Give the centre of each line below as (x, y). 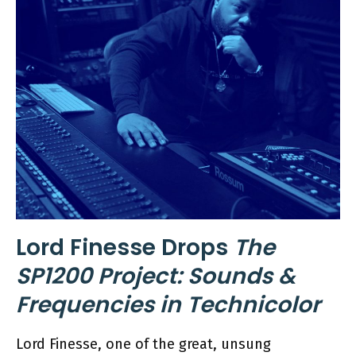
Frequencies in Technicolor (168, 305)
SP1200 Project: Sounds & (156, 276)
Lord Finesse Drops (125, 248)
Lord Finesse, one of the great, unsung (143, 344)
